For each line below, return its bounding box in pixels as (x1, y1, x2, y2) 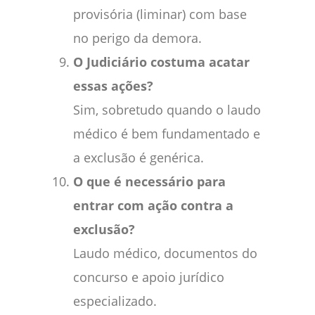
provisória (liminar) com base (73, 6, 247, 23)
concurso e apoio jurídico (73, 269, 224, 286)
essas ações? (73, 77, 153, 95)
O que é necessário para (73, 173, 226, 191)
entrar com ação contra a (73, 197, 233, 214)
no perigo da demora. (73, 30, 202, 47)
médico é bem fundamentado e (73, 125, 260, 143)
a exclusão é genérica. (73, 149, 204, 167)
